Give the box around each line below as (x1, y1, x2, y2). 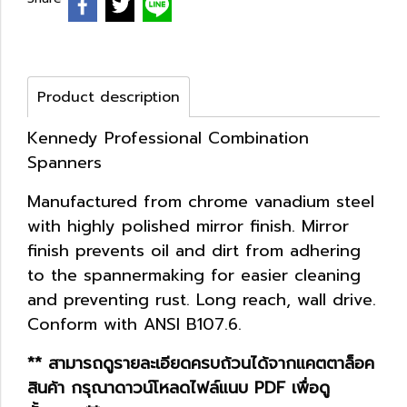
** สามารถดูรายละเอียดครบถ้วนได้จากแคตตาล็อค (27, 350, 374, 376)
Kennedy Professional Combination (27, 124, 309, 151)
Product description (37, 85, 180, 108)
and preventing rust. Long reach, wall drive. (27, 286, 376, 313)
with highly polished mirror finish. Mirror (27, 213, 349, 239)
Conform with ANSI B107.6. (27, 311, 242, 337)
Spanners (27, 149, 102, 175)
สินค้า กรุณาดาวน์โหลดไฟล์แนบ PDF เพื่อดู (27, 374, 330, 401)
